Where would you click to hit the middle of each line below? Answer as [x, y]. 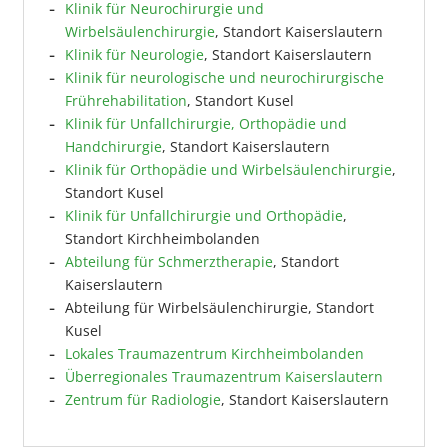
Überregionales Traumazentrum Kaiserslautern [224, 376]
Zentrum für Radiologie [143, 399]
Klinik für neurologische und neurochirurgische [224, 77]
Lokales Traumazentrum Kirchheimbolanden [214, 353]
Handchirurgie [113, 146]
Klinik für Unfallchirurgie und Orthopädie [204, 215]
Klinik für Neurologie [134, 54]
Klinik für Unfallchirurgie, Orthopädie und [206, 123]
